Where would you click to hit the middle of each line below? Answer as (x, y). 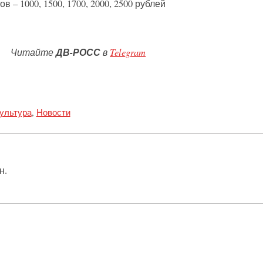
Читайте (33, 52)
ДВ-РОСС (78, 52)
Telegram (128, 52)
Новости (53, 112)
